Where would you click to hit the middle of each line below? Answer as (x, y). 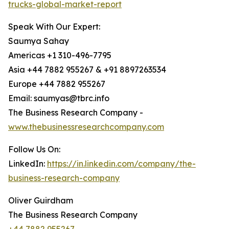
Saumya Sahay (39, 41)
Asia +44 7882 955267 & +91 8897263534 (87, 70)
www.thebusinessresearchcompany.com (86, 127)
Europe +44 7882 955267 (57, 84)
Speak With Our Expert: (54, 27)
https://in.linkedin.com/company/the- (121, 164)
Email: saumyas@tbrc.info (59, 98)
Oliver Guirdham (41, 201)
